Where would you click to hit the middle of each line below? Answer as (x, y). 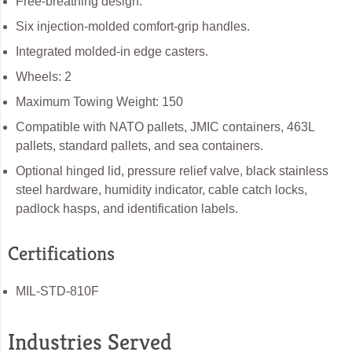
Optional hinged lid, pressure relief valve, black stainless (172, 171)
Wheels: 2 (44, 77)
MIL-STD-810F (57, 291)
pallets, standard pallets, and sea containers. (139, 146)
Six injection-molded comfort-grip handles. (133, 27)
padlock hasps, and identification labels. (127, 209)
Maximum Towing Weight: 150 (99, 102)
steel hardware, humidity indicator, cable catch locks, (161, 190)
